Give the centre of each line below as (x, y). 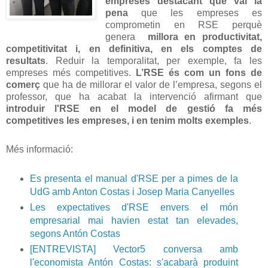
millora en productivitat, (205, 37)
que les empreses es (195, 13)
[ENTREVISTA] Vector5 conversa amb (134, 249)
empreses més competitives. (71, 73)
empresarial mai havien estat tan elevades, (134, 221)
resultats (26, 61)
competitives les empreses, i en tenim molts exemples (127, 121)
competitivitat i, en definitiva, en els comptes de (134, 49)
